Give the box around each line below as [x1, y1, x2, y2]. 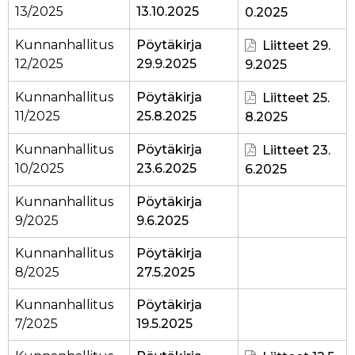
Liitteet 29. [262, 38, 330, 54]
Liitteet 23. [262, 143, 330, 158]
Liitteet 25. [262, 90, 330, 106]
